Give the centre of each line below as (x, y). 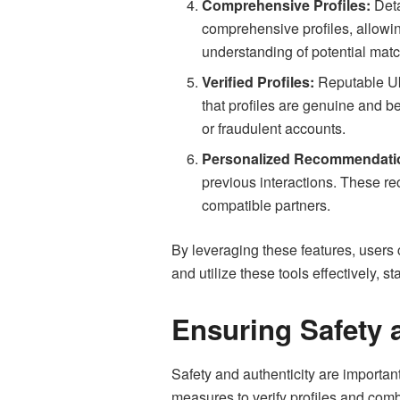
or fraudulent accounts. (274, 129)
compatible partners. (267, 205)
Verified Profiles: (258, 82)
